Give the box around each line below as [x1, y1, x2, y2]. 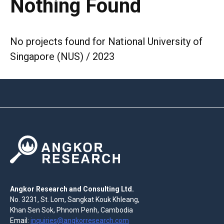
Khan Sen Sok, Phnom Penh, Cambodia [10, 205, 133, 214]
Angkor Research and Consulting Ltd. [10, 184, 134, 193]
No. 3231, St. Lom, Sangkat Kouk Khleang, [10, 195, 139, 203]
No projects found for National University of [10, 35, 202, 48]
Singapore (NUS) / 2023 [10, 50, 114, 63]
